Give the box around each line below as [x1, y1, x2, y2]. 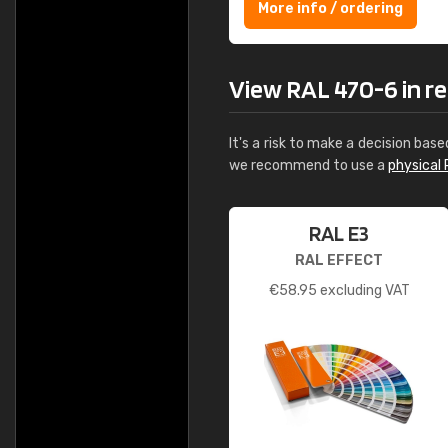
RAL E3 [309, 220, 369, 246]
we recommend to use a [229, 157, 388, 174]
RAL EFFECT [295, 252, 383, 269]
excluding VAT [316, 282, 410, 299]
